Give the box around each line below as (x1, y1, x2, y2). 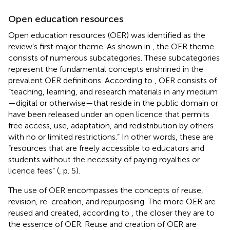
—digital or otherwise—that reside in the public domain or (8, 98, 218, 108)
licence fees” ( (8, 165, 59, 176)
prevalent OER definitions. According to (8, 75, 155, 85)
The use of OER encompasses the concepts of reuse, (8, 185, 203, 195)
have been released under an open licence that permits (8, 109, 209, 119)
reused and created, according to (8, 207, 131, 218)
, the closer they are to (131, 207, 215, 218)
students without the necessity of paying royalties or (8, 154, 200, 164)
